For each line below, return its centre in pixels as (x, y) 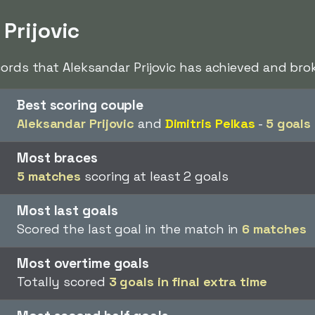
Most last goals (67, 211)
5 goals (288, 123)
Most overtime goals (83, 263)
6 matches (274, 229)
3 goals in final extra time (188, 282)
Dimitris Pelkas (210, 123)
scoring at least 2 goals (155, 176)
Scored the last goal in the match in (130, 229)
